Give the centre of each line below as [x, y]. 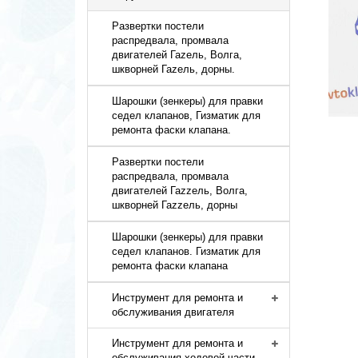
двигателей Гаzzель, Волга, [180, 191]
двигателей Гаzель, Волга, [177, 55]
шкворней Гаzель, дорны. [174, 69]
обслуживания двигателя [173, 312]
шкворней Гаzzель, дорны [175, 205]
